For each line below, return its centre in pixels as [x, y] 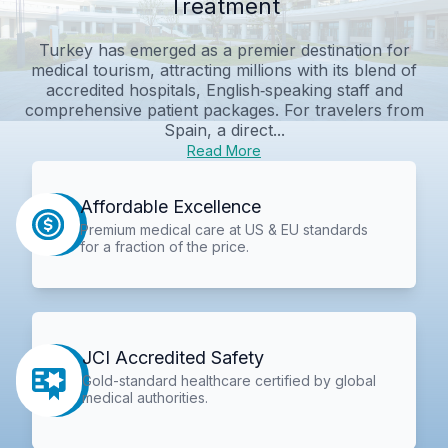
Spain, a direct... [224, 129]
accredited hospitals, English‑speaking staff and [224, 89]
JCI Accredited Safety [173, 358]
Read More [224, 150]
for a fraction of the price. [164, 246]
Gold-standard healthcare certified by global [229, 381]
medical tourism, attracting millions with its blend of [224, 69]
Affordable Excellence [170, 206]
